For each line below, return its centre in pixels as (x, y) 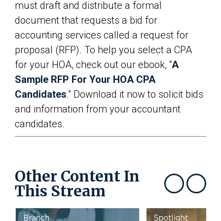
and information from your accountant (98, 109)
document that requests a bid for (86, 20)
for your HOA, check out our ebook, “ (93, 65)
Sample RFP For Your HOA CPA (85, 79)
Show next (208, 191)
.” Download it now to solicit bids (135, 94)
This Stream (60, 191)
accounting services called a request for (102, 35)
